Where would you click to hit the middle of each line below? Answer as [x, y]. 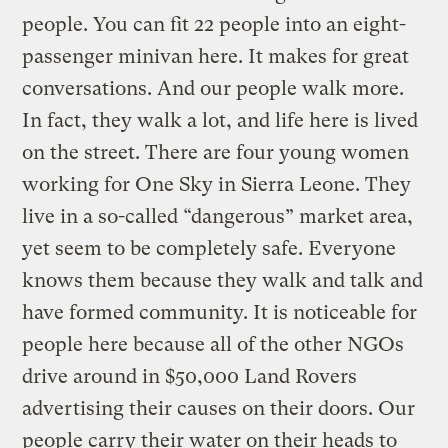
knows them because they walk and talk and [223, 280]
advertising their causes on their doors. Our [219, 408]
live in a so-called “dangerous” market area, [218, 216]
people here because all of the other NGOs [213, 344]
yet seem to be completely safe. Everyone [209, 248]
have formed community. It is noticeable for [220, 312]
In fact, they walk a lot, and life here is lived [220, 120]
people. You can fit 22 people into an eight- [214, 24]
